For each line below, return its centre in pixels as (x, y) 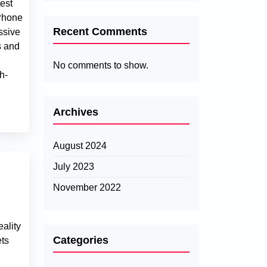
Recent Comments (100, 32)
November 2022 (87, 187)
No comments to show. (101, 65)
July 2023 (74, 167)
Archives (76, 112)
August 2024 (80, 146)
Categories (81, 240)
